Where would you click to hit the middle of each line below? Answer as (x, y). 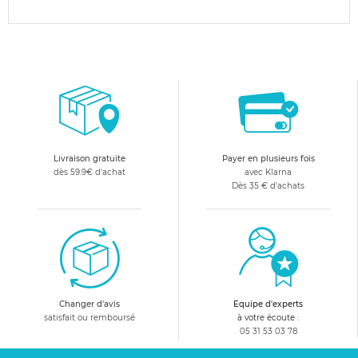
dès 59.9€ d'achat (89, 172)
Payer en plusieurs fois (268, 159)
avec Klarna (268, 172)
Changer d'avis (89, 304)
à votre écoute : (268, 318)
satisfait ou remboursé (89, 318)
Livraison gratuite (89, 159)
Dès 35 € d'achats (268, 186)
